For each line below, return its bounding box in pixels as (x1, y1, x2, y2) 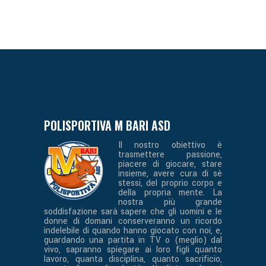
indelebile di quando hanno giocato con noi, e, (44, 225, 222, 236)
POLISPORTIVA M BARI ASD (44, 116, 170, 134)
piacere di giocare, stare (118, 159, 222, 170)
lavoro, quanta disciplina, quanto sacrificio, (44, 254, 222, 265)
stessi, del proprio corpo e (118, 178, 222, 189)
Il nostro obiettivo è (118, 140, 222, 151)
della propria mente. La (118, 187, 222, 198)
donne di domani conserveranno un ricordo (44, 216, 222, 227)
